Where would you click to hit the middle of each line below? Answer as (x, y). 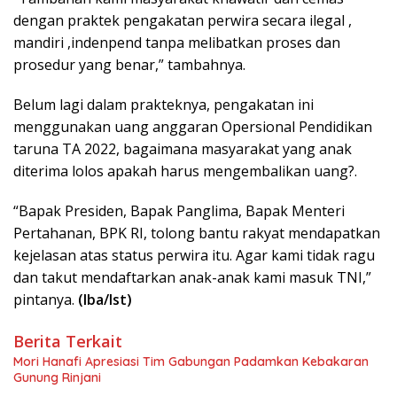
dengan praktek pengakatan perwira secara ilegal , (183, 21)
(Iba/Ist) (105, 300)
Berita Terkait (68, 342)
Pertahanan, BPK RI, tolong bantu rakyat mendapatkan (197, 234)
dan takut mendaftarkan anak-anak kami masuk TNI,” (192, 278)
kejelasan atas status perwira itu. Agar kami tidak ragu (194, 256)
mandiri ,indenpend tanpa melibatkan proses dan (177, 43)
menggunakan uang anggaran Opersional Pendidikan (193, 127)
